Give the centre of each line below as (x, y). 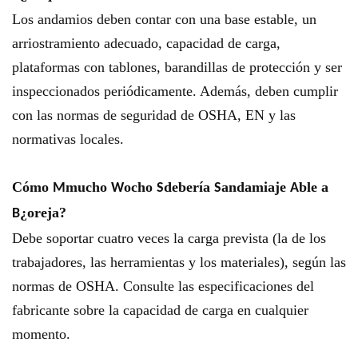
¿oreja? (43, 213)
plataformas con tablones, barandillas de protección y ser (177, 67)
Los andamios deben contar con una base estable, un (164, 19)
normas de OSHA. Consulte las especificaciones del (163, 286)
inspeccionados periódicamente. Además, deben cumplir (175, 91)
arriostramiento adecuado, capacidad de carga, (146, 43)
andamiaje (256, 187)
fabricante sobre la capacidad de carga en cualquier (160, 310)
